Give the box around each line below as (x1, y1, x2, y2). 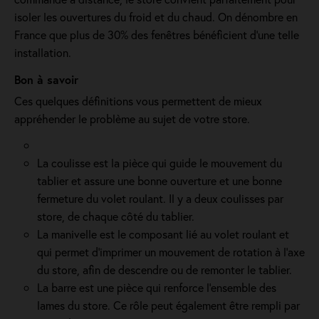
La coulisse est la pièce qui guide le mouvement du (37, 155, 282, 170)
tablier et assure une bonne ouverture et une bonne (37, 173, 282, 188)
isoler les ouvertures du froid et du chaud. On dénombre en (14, 9, 298, 24)
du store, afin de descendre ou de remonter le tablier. (37, 262, 292, 277)
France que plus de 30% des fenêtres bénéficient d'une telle (14, 27, 299, 42)
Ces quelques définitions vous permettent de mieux (14, 93, 262, 108)
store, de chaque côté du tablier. (37, 209, 194, 224)
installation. (14, 45, 71, 60)
